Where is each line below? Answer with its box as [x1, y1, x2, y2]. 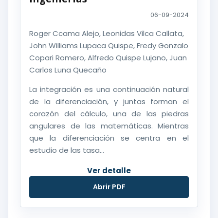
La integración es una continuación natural [29, 84, 189, 94]
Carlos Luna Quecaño [29, 64, 107, 75]
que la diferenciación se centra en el [29, 132, 189, 143]
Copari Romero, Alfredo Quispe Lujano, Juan [29, 52, 187, 63]
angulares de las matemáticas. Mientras [29, 120, 189, 131]
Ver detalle [87, 165, 131, 176]
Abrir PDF [92, 182, 126, 192]
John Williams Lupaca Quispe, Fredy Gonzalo [29, 40, 188, 51]
